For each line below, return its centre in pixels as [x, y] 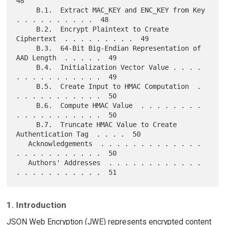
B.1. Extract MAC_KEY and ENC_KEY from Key [26, 10]
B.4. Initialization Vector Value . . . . [26, 67]
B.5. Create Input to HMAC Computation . [26, 86]
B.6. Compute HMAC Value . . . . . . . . [26, 105]
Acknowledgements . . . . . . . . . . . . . [22, 143]
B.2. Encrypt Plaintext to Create [26, 29]
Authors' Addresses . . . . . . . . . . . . [22, 162]
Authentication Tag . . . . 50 [79, 134]
